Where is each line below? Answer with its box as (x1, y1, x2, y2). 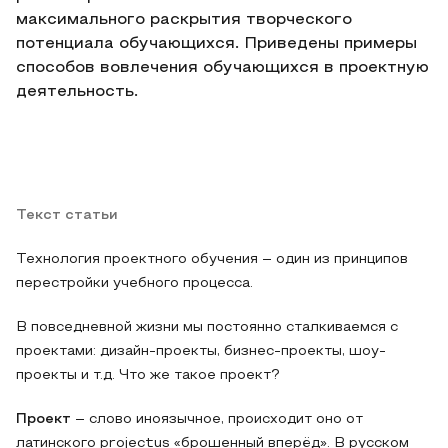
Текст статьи (16, 209, 118, 222)
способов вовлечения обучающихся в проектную (16, 61, 429, 75)
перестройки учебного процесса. (16, 277, 253, 290)
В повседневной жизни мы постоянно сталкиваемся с (16, 321, 398, 334)
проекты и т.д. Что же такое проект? (16, 369, 279, 382)
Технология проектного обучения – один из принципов (16, 253, 408, 266)
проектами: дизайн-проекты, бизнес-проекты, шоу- (16, 345, 386, 358)
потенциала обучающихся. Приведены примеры (16, 37, 417, 51)
